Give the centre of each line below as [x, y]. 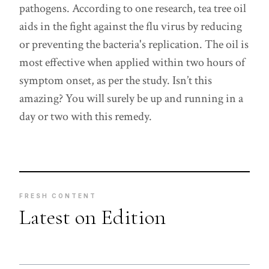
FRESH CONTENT [58, 196]
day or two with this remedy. [86, 116]
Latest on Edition [92, 217]
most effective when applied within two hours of [132, 62]
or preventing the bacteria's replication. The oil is [134, 44]
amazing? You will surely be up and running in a [131, 98]
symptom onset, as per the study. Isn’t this [116, 80]
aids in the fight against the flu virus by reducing [131, 26]
